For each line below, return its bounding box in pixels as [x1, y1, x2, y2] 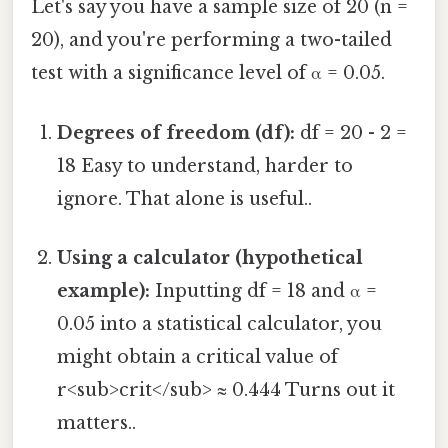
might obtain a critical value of [57, 345, 339, 368]
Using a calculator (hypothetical [57, 246, 364, 269]
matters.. [57, 411, 137, 434]
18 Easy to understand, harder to [57, 154, 354, 177]
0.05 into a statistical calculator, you [57, 312, 383, 335]
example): [57, 279, 151, 302]
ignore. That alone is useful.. [57, 187, 313, 210]
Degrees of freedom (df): [57, 121, 296, 144]
